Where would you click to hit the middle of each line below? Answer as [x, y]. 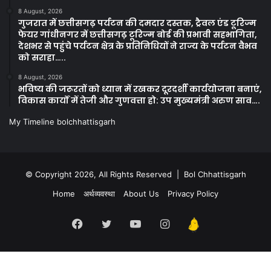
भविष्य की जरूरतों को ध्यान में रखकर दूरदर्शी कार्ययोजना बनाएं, [140, 89]
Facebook [108, 224]
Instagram [195, 224]
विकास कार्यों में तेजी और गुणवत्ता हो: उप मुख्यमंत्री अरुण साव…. [139, 101]
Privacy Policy [193, 194]
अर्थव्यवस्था [99, 194]
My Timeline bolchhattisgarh [62, 122]
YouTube [163, 224]
